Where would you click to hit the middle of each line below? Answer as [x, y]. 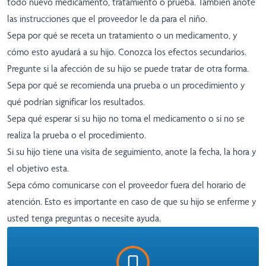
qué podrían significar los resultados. [76, 102]
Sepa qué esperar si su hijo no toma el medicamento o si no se [126, 119]
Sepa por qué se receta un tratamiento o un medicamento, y [122, 36]
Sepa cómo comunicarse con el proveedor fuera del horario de [126, 185]
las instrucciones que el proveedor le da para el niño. [107, 19]
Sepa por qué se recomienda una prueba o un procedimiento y [126, 85]
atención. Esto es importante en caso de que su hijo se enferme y [132, 202]
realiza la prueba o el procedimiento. [77, 135]
